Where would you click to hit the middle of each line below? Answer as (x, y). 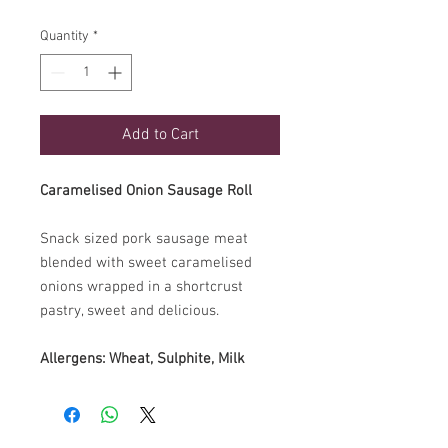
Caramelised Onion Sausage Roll (146, 190)
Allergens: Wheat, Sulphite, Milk (142, 358)
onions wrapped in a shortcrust (141, 286)
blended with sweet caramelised (146, 262)
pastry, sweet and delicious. (131, 310)
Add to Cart (160, 134)
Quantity (64, 36)
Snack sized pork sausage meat (144, 238)
